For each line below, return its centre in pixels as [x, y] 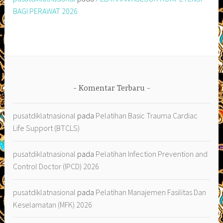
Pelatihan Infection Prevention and [152, 154]
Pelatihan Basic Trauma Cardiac [147, 116]
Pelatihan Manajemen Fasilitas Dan [151, 192]
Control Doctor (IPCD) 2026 [56, 167]
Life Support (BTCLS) [47, 128]
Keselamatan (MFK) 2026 [53, 204]
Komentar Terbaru [111, 89]
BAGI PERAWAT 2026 [46, 11]
